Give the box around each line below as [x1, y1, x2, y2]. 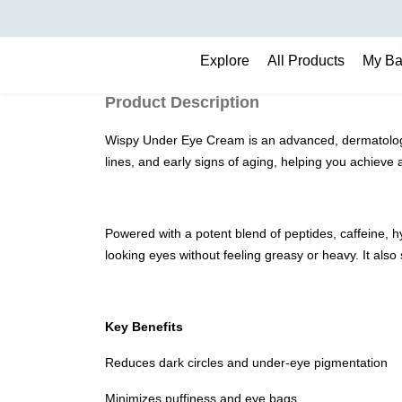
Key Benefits [105, 319, 183, 334]
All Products [267, 53, 345, 68]
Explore [200, 53, 249, 68]
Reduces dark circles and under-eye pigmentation [105, 355, 388, 370]
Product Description [105, 93, 259, 111]
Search [118, 14, 169, 35]
